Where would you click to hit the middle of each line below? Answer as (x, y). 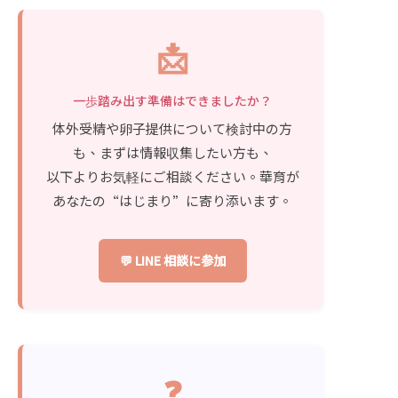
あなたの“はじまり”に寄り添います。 (173, 200)
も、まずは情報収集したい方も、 (172, 152)
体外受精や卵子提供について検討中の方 (173, 128)
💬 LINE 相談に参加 (172, 260)
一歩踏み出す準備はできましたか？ (173, 100)
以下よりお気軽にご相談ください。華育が (172, 176)
